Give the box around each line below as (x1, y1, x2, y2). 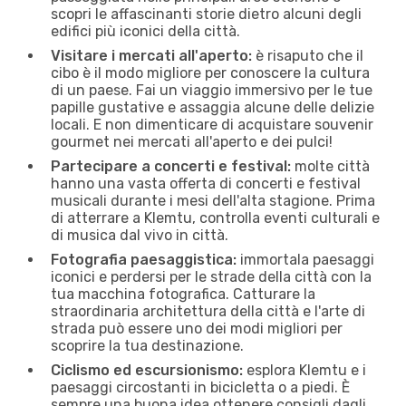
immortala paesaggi (237, 250, 374, 268)
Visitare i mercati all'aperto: (51, 46, 252, 64)
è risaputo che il (252, 46, 363, 64)
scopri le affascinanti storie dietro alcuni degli (51, 5, 362, 23)
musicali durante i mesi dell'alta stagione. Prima (51, 191, 375, 209)
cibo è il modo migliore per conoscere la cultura (51, 63, 370, 82)
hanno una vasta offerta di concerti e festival (51, 174, 361, 192)
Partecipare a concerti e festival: (51, 157, 291, 175)
